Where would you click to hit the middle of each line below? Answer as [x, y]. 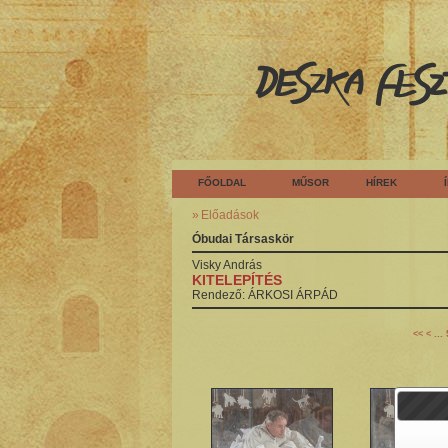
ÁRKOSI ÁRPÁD [293, 295]
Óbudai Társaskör [243, 239]
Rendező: [220, 295]
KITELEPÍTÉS [237, 280]
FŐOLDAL [222, 182]
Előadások [230, 215]
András [242, 265]
